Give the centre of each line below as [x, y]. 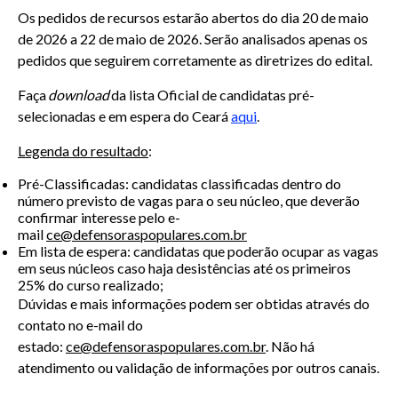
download [79, 94]
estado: [42, 346]
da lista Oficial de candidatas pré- [212, 94]
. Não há [290, 346]
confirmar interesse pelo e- [99, 217]
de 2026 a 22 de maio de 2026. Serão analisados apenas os [193, 38]
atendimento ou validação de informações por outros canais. [199, 367]
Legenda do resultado [83, 150]
